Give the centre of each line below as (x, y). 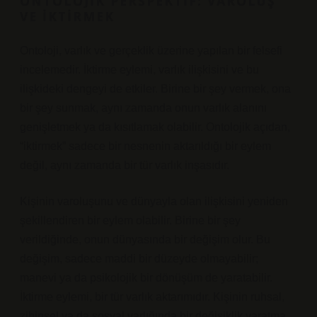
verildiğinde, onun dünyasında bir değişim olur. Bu (145, 240)
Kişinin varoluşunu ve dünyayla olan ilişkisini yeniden (154, 201)
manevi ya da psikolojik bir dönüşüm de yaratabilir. (146, 278)
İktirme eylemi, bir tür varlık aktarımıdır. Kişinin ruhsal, (152, 297)
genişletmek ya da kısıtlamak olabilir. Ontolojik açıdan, (155, 127)
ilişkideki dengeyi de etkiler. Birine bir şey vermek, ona (155, 89)
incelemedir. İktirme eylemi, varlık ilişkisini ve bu (139, 70)
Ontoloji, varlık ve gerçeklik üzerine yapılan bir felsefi (151, 51)
